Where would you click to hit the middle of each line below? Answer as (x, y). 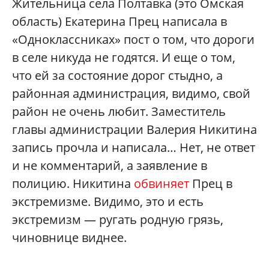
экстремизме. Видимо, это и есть (108, 202)
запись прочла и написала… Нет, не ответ (134, 148)
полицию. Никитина (73, 184)
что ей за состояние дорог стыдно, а (117, 76)
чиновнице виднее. (69, 238)
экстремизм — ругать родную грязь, (118, 220)
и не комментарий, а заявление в (110, 166)
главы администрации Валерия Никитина (134, 130)
